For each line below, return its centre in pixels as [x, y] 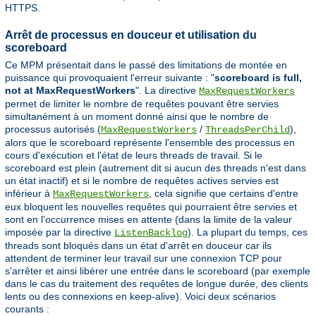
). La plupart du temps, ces [248, 232]
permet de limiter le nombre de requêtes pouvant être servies [142, 103]
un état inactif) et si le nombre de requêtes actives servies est [142, 180]
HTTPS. [23, 7]
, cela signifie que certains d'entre [224, 193]
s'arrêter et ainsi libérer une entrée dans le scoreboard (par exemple [158, 271]
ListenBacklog [151, 232]
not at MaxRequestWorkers [70, 90]
